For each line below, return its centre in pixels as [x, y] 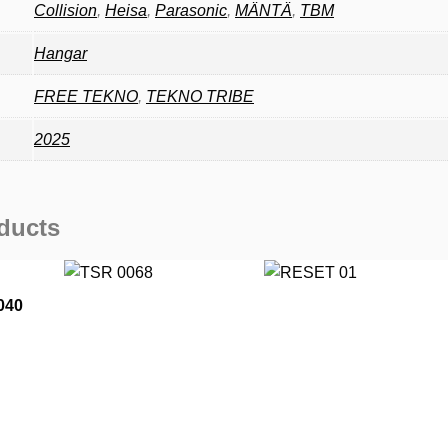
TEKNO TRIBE [200, 96]
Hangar [60, 53]
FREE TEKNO [86, 96]
